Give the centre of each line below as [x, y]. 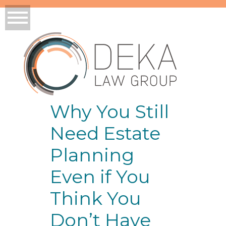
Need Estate [105, 133]
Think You [95, 198]
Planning [92, 155]
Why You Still [109, 111]
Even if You [100, 176]
